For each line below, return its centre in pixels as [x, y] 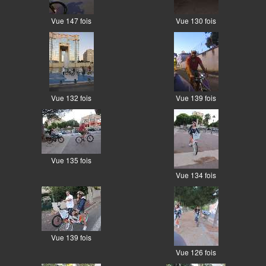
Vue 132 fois [71, 98]
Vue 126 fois [196, 252]
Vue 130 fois [196, 21]
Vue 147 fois [71, 21]
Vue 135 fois [71, 160]
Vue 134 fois [196, 175]
